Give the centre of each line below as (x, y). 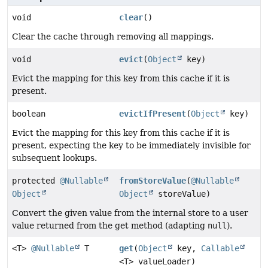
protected (36, 181)
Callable (220, 249)
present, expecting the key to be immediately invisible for (131, 146)
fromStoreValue (153, 181)
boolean (29, 114)
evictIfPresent (153, 114)
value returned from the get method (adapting (110, 226)
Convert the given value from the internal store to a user (130, 213)
